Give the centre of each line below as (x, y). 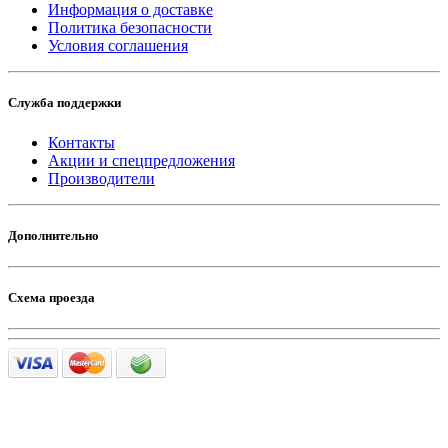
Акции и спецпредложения (141, 160)
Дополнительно (53, 235)
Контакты (81, 142)
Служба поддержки (64, 103)
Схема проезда (51, 298)
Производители (101, 178)
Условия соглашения (118, 46)
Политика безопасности (130, 28)
